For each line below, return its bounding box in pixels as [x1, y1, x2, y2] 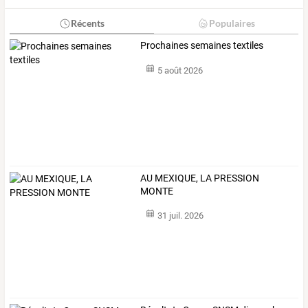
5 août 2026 [157, 65, 203, 76]
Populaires [208, 17, 255, 30]
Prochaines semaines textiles [140, 40, 264, 52]
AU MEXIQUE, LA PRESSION [140, 172, 260, 184]
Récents [70, 17, 104, 30]
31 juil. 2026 [157, 210, 203, 221]
